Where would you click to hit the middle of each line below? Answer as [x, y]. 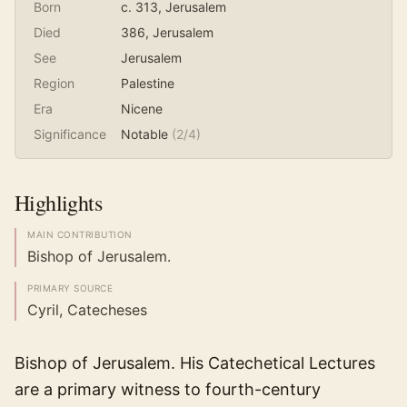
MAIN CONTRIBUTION [80, 234]
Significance [70, 134]
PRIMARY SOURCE [70, 288]
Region [54, 83]
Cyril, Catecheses [87, 310]
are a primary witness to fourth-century [168, 389]
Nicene [142, 109]
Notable [144, 134]
